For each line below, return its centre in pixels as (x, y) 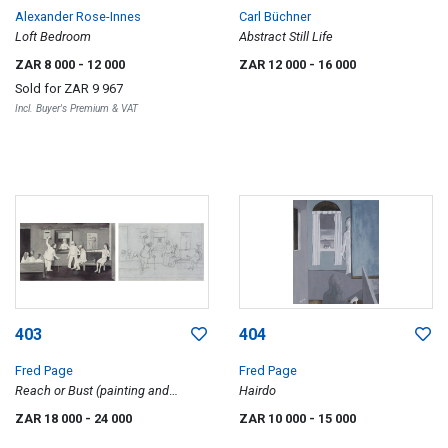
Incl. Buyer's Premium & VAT (76, 108)
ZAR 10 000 (274, 418)
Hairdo (257, 390)
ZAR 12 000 (274, 64)
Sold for (39, 88)
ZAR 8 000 (46, 64)
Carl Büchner (275, 16)
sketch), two (48, 410)
